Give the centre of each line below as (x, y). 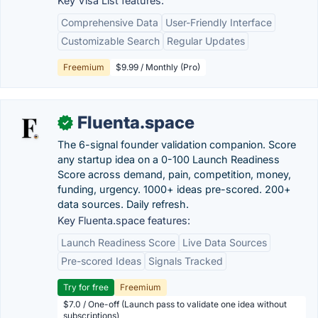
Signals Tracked (186, 261)
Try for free (86, 287)
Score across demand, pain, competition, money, (174, 174)
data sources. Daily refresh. (123, 204)
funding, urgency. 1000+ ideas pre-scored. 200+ (174, 189)
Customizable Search (110, 41)
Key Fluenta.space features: (124, 220)
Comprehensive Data (110, 22)
